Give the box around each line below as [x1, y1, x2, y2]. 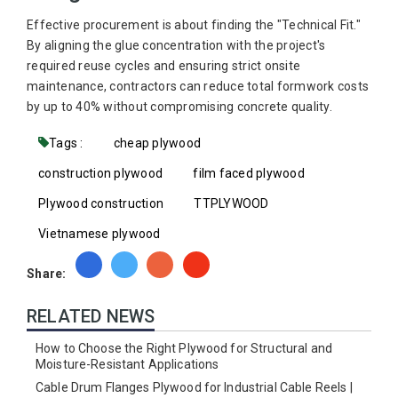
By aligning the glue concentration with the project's [27, 37, 326, 52]
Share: [27, 266, 67, 281]
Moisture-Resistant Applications [36, 356, 219, 371]
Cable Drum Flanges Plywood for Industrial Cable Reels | [36, 379, 353, 394]
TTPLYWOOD [194, 195, 269, 211]
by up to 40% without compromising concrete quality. [27, 99, 332, 114]
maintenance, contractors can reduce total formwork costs [27, 78, 369, 93]
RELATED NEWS [27, 305, 155, 327]
